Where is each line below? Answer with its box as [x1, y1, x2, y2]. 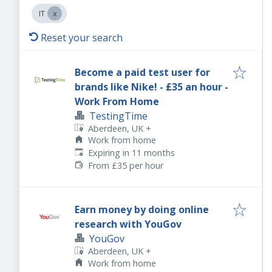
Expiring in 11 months [88, 147, 175, 159]
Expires [74, 146, 103, 158]
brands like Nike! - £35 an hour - [75, 80, 228, 93]
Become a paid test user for [75, 66, 210, 79]
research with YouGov [75, 217, 182, 231]
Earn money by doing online [75, 203, 209, 217]
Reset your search [41, 31, 123, 44]
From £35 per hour [88, 160, 164, 172]
